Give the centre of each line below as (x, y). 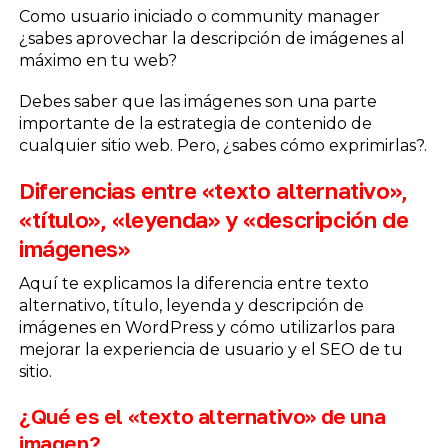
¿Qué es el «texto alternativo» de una (202, 416)
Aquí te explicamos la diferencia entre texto (193, 284)
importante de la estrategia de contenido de (195, 124)
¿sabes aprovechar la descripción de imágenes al (211, 38)
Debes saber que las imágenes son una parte (197, 102)
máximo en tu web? (97, 60)
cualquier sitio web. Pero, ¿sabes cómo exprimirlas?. (222, 146)
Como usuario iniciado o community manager (199, 16)
